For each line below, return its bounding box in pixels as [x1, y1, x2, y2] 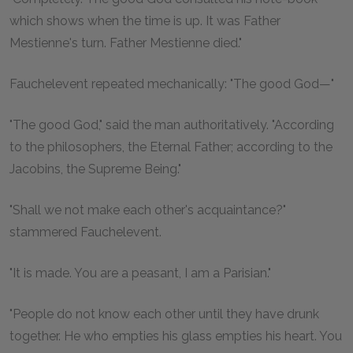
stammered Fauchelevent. [9, 224, 162, 240]
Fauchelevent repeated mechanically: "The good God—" [9, 76, 334, 91]
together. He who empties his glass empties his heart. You [9, 328, 342, 344]
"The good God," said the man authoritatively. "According [9, 117, 334, 132]
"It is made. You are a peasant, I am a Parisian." [9, 265, 271, 281]
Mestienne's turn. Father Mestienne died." [9, 35, 242, 50]
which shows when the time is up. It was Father [9, 13, 281, 28]
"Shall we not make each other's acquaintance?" [9, 202, 286, 217]
